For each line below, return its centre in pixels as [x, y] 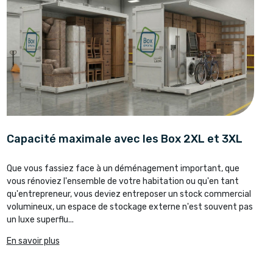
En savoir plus [33, 241]
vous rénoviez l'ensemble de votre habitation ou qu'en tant [122, 181]
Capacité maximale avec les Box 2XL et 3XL [124, 139]
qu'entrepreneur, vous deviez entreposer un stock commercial [129, 194]
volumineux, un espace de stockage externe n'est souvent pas [129, 207]
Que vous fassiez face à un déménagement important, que [123, 168]
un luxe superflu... [40, 219]
